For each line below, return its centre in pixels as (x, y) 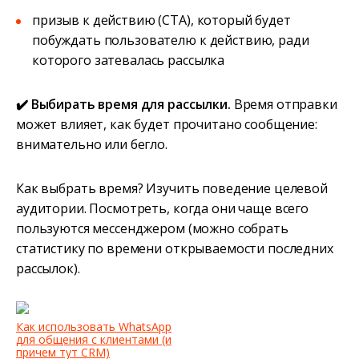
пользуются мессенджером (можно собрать (152, 228)
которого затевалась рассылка (129, 60)
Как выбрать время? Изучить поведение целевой (172, 188)
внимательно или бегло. (92, 144)
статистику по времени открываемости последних (175, 248)
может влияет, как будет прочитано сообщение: (167, 124)
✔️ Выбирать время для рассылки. (125, 104)
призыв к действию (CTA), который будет (161, 20)
